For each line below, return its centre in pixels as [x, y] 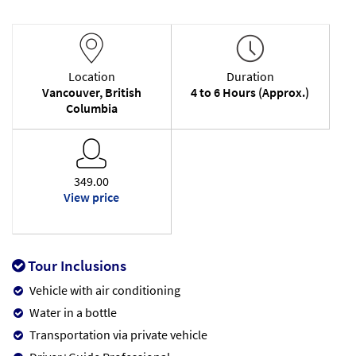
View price [92, 197]
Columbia [91, 108]
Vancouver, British [91, 92]
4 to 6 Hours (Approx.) [250, 92]
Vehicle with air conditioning [105, 290]
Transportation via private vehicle [118, 334]
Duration [250, 76]
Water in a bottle [73, 312]
